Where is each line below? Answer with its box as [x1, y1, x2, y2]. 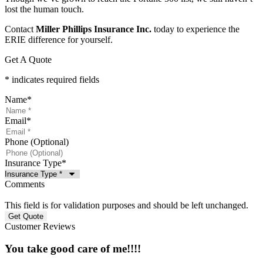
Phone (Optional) [5, 136, 69, 147]
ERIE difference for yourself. [5, 34, 113, 45]
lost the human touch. [5, 4, 84, 14]
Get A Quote [5, 54, 52, 65]
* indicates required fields [5, 74, 99, 85]
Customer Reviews [5, 221, 75, 231]
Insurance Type [5, 157, 62, 168]
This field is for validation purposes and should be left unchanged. [5, 200, 248, 210]
